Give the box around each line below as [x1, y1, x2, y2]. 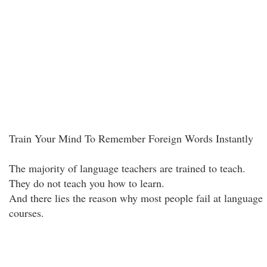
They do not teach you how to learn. [9, 176, 164, 190]
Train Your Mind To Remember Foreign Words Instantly [9, 131, 253, 145]
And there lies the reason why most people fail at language [9, 191, 263, 205]
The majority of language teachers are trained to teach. [9, 161, 246, 175]
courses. [9, 206, 44, 220]
